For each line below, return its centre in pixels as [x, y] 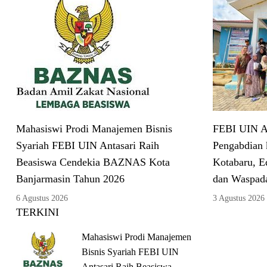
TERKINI [38, 212]
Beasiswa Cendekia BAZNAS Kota [93, 162]
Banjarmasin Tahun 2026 [70, 178]
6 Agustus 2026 [42, 198]
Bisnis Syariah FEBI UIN [130, 252]
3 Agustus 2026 [239, 198]
